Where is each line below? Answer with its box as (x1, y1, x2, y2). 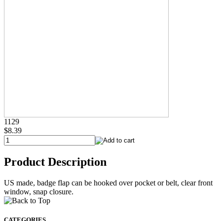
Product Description (4, 155, 107, 168)
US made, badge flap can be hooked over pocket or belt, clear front (4, 178, 213, 187)
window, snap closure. (4, 187, 74, 196)
